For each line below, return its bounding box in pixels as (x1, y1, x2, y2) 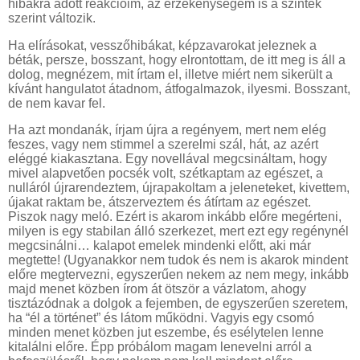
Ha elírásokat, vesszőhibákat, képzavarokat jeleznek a (8, 38, 317, 52)
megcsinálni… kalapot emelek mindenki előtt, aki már (8, 239, 311, 253)
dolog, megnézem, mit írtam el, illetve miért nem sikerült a (8, 67, 333, 81)
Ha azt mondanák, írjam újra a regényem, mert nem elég (8, 123, 326, 137)
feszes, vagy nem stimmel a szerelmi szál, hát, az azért (8, 137, 318, 152)
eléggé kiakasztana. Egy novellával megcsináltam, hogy (8, 152, 327, 166)
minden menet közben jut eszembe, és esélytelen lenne (8, 325, 324, 340)
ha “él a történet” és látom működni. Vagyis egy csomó (8, 311, 314, 325)
